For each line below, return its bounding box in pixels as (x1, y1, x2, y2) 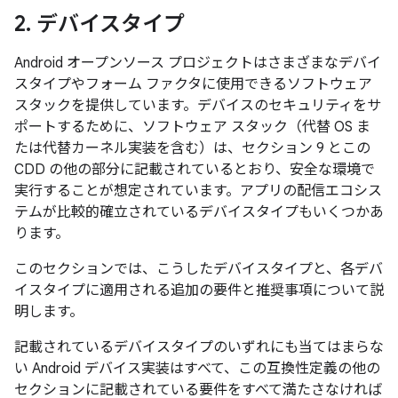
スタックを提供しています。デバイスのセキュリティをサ (14, 97, 381, 115)
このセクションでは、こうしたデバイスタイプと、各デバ (14, 260, 383, 278)
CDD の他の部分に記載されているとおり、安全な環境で (14, 161, 375, 179)
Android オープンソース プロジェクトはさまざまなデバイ (14, 54, 381, 72)
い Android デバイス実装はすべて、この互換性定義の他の (14, 360, 380, 378)
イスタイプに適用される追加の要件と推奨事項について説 (14, 282, 384, 299)
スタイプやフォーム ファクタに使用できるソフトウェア (14, 76, 372, 93)
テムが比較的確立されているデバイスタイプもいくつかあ (14, 203, 384, 221)
